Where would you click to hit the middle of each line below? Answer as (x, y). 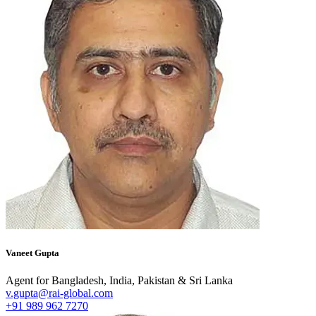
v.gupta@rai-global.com (59, 293)
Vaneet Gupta (32, 253)
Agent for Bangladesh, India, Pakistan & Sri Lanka (119, 281)
